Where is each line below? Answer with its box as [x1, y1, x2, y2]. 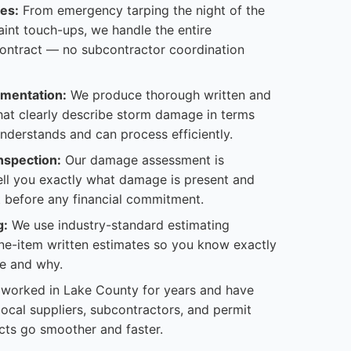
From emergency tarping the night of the [19, 2, 265, 18]
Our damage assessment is [61, 152, 224, 168]
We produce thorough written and [67, 87, 271, 103]
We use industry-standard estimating [8, 217, 230, 233]
